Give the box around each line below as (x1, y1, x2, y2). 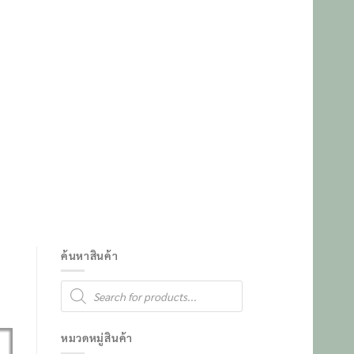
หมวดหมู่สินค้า (61, 330, 133, 345)
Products (60, 278, 97, 292)
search (60, 288, 87, 302)
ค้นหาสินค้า (61, 248, 119, 262)
